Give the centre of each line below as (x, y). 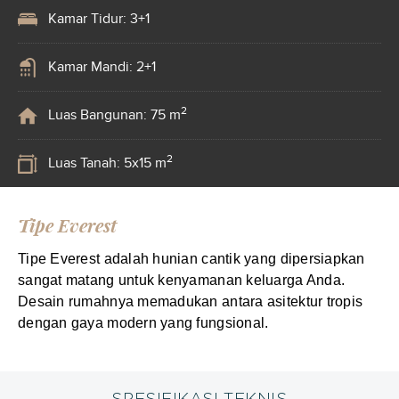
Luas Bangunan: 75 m (114, 114)
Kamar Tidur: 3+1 (99, 18)
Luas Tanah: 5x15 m (107, 163)
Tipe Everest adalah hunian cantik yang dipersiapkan (191, 259)
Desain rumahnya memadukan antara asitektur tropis (191, 301)
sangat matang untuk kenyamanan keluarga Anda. (182, 280)
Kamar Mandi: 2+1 (102, 66)
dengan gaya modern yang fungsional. (143, 323)
